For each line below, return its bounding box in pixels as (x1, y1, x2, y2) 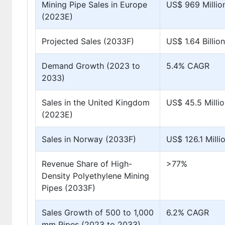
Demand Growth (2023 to (42, 61, 140, 71)
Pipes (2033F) (42, 183, 95, 193)
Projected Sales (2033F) (42, 36, 134, 46)
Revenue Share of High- (42, 159, 132, 169)
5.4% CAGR (166, 61, 209, 71)
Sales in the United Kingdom (42, 97, 150, 107)
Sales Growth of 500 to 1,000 (42, 207, 154, 217)
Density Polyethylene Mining (42, 171, 149, 181)
